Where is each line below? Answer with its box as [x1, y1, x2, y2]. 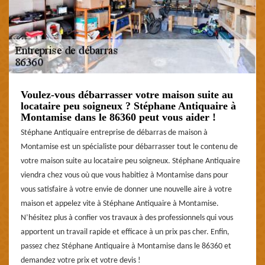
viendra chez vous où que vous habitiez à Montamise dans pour [21, 170, 228, 180]
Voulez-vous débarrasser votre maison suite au [21, 88, 233, 101]
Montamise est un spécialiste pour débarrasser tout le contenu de [21, 142, 238, 151]
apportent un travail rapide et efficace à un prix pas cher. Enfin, [21, 227, 230, 237]
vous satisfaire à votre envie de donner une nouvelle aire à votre [21, 185, 232, 194]
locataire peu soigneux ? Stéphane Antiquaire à [21, 99, 236, 112]
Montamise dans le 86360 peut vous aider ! [21, 111, 216, 123]
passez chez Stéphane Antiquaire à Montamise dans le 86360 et [21, 241, 231, 251]
